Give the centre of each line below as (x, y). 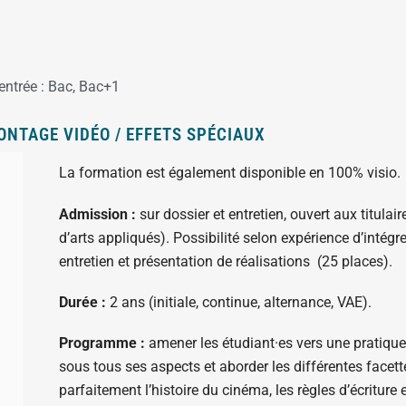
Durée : (82, 302)
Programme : (101, 343)
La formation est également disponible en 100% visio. (229, 173)
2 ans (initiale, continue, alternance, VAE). (238, 302)
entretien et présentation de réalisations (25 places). (225, 261)
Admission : (97, 214)
